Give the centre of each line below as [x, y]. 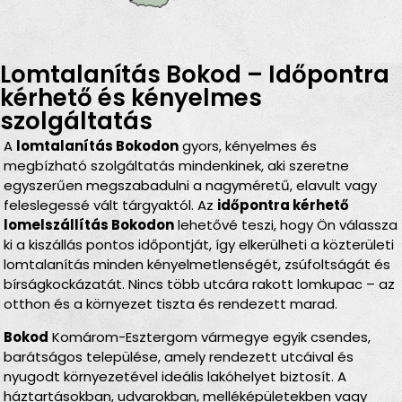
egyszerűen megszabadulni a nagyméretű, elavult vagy [191, 186]
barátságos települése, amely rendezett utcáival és [179, 356]
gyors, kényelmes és [248, 146]
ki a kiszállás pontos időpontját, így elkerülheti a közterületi [199, 245]
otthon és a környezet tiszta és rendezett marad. [171, 304]
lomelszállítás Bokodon [89, 225]
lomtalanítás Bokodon [98, 146]
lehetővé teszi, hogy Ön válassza [286, 225]
